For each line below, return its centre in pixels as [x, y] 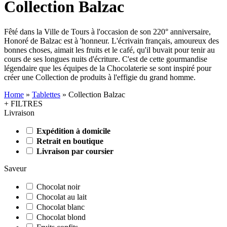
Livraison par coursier [75, 151]
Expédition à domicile [73, 131]
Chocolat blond [61, 217]
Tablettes [46, 94]
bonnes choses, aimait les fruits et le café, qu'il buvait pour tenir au [109, 50]
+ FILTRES [23, 103]
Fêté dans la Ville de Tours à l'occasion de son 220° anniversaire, [107, 31]
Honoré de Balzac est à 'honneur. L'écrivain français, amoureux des [111, 41]
